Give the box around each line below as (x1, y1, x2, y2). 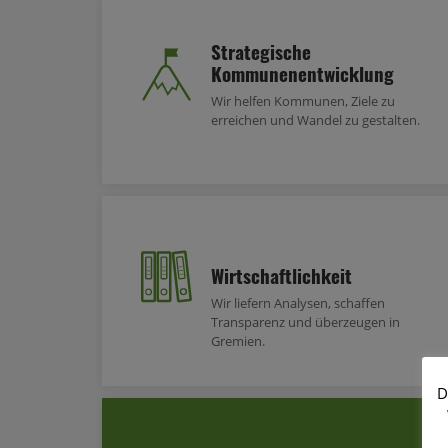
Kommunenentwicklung (211, 58, 394, 87)
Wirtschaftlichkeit (211, 260, 352, 289)
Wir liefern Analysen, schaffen (211, 293, 385, 312)
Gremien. (211, 331, 265, 350)
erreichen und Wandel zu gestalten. (211, 110, 420, 129)
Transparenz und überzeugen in (211, 312, 400, 331)
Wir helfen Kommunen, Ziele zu (211, 91, 395, 110)
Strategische (211, 36, 311, 65)
